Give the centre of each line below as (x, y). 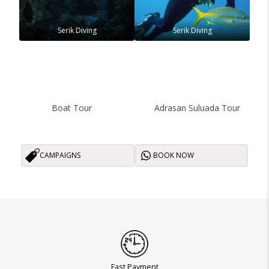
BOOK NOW (174, 156)
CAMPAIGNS (60, 156)
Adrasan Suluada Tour (197, 107)
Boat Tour (72, 107)
